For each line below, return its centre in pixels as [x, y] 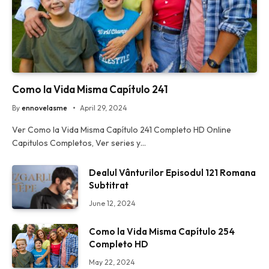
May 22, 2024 [112, 262]
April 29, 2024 [104, 107]
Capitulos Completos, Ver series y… [79, 143]
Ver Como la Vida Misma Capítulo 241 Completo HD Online [122, 129]
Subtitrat [109, 185]
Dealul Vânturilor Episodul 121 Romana [172, 172]
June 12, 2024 [112, 203]
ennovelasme [44, 107]
